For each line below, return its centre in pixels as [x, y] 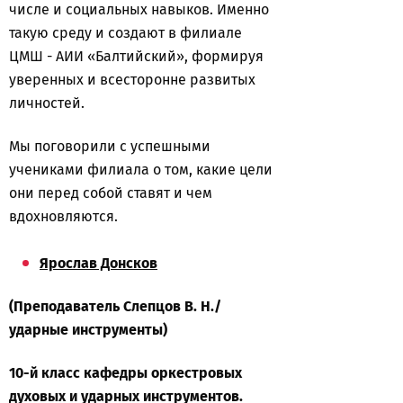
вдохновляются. [63, 216]
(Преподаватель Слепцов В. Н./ [115, 306]
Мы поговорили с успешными [110, 146]
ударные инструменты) [88, 330]
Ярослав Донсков [99, 263]
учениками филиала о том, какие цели [141, 170]
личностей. [47, 103]
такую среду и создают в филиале [125, 33]
